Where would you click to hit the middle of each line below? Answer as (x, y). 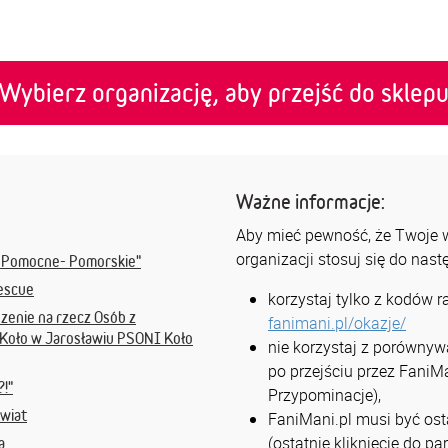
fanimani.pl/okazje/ (337, 323)
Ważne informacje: (310, 201)
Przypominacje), (324, 395)
